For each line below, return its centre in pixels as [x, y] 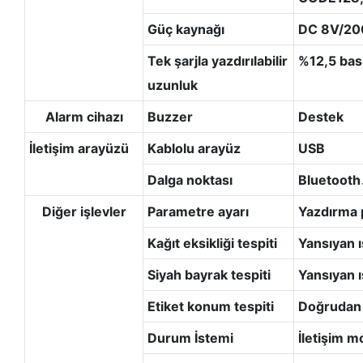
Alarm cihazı [84, 116]
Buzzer [170, 116]
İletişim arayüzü [79, 148]
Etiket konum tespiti [210, 306]
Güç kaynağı [186, 29]
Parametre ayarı [198, 211]
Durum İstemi [190, 337]
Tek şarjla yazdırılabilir [217, 60]
